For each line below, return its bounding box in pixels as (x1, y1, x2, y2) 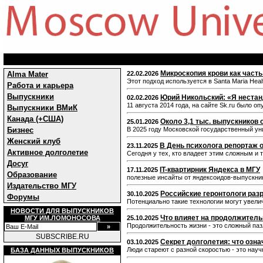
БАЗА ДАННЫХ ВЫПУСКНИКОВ (11, 247, 114, 254)
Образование (7, 170, 57, 179)
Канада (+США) (7, 114, 63, 123)
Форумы (7, 193, 39, 201)
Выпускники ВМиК (7, 103, 77, 112)
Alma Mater (7, 70, 48, 79)
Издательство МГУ (7, 181, 76, 190)
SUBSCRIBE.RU (35, 232, 89, 241)
